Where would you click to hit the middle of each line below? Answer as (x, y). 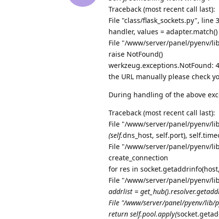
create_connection (138, 158)
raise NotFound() (136, 54)
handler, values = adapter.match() (163, 32)
